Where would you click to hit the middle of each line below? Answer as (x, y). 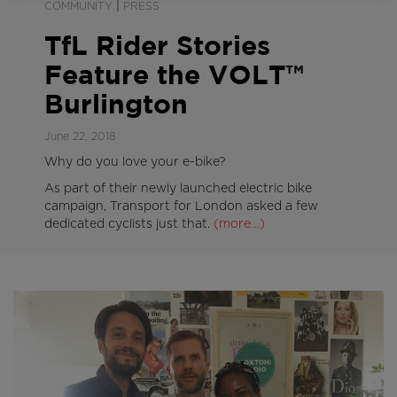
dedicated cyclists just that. (127, 224)
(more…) (239, 224)
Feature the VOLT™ (174, 76)
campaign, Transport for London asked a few (181, 206)
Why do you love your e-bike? (135, 162)
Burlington (116, 105)
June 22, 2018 (80, 136)
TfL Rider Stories (157, 47)
